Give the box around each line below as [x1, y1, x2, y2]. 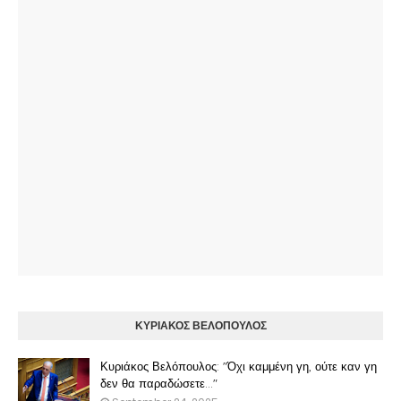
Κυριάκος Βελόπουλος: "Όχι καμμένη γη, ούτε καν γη [100, 359, 377, 373]
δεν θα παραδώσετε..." [100, 376, 218, 390]
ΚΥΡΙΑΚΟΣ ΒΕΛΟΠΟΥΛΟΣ [134, 319, 267, 332]
